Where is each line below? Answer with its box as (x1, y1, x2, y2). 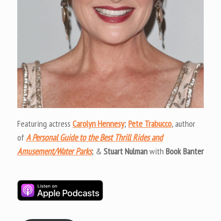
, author (172, 117, 195, 129)
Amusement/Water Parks (17, 145, 92, 157)
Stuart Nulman (104, 145, 147, 157)
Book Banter (166, 145, 204, 157)
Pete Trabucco (128, 117, 172, 129)
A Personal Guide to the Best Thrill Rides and (26, 131, 163, 143)
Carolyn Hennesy (73, 117, 124, 129)
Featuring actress (17, 117, 73, 129)
